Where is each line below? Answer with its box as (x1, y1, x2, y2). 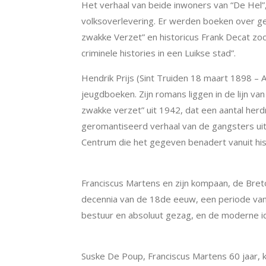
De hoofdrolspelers (81, 233, 168, 246)
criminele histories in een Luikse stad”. (81, 46, 236, 59)
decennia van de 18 (81, 192, 160, 205)
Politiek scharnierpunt (81, 160, 180, 173)
